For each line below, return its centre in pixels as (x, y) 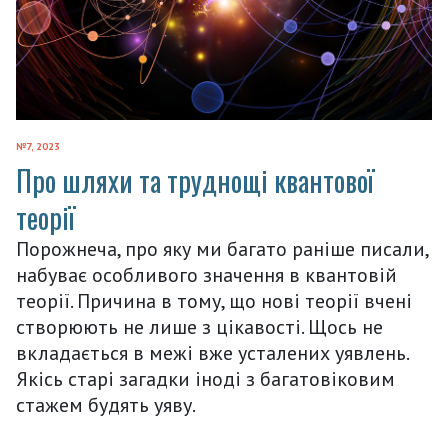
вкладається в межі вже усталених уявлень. (212, 353)
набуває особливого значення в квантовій (206, 275)
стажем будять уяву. (106, 405)
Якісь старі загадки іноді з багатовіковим (205, 379)
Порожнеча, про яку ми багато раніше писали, (222, 249)
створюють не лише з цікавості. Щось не (199, 327)
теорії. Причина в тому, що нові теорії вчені (214, 301)
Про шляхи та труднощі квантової (195, 181)
